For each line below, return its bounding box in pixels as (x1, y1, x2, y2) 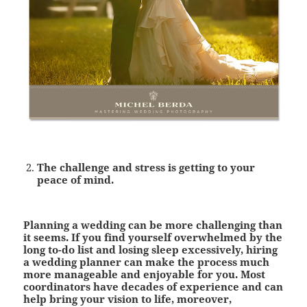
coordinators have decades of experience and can (23, 279, 284, 293)
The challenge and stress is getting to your (37, 160, 256, 174)
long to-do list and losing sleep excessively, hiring (23, 242, 278, 256)
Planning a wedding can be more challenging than (23, 217, 283, 232)
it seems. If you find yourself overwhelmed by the (23, 230, 283, 244)
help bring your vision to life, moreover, (23, 291, 232, 306)
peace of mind (37, 172, 112, 186)
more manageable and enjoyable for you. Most (23, 267, 266, 281)
